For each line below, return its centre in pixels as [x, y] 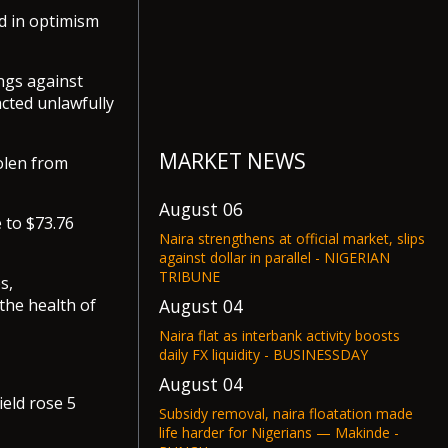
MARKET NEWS [232, 161]
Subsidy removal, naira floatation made [286, 413]
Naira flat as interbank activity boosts [279, 335]
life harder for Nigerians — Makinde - [279, 432]
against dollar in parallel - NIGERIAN [274, 257]
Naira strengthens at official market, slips [292, 238]
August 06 [201, 209]
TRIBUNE [189, 276]
